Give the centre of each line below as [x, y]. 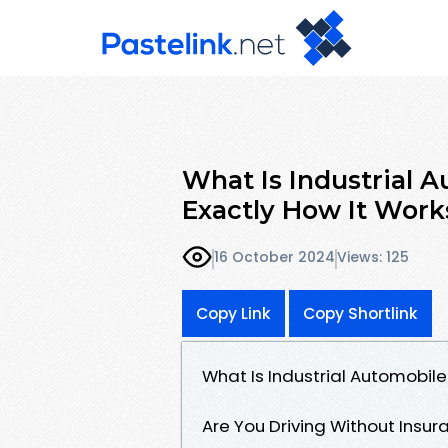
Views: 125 [373, 257]
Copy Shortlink [360, 313]
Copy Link [233, 313]
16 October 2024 [274, 257]
